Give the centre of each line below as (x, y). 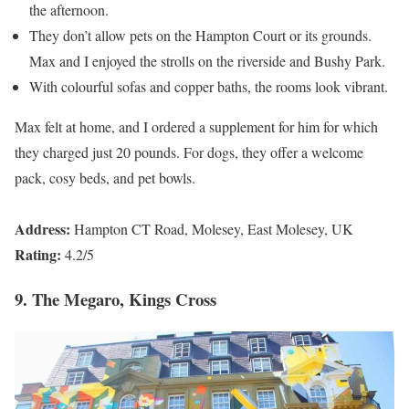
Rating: (40, 255)
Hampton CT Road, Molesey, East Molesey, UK (214, 229)
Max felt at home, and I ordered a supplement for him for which (196, 127)
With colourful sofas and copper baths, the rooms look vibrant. (209, 87)
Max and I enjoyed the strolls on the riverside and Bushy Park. (207, 61)
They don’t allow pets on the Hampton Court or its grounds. (200, 36)
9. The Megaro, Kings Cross (115, 299)
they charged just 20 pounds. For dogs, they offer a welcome (189, 152)
